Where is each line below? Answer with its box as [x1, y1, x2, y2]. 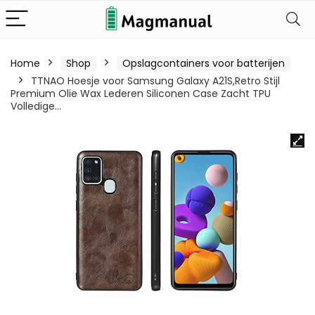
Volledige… [11, 99, 61, 113]
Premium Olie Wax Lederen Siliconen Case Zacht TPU [11, 86, 271, 101]
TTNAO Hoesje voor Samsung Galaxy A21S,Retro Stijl [31, 74, 280, 88]
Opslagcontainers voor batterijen [122, 56, 285, 70]
